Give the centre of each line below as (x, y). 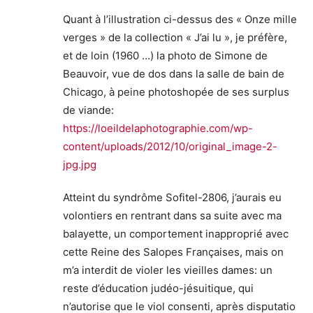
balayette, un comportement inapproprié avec (176, 233)
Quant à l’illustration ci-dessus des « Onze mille (180, 19)
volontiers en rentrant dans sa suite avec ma (172, 215)
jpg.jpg (80, 164)
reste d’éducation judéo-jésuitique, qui (158, 288)
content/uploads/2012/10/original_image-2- (170, 146)
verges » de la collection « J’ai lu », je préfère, (175, 37)
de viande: (88, 110)
